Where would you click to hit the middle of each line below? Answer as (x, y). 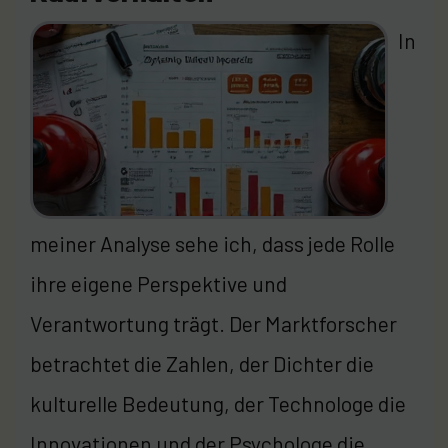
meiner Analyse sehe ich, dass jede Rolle (212, 243)
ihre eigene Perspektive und (158, 283)
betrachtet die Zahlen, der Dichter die (202, 363)
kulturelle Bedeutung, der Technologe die (218, 403)
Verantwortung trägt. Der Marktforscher (213, 323)
